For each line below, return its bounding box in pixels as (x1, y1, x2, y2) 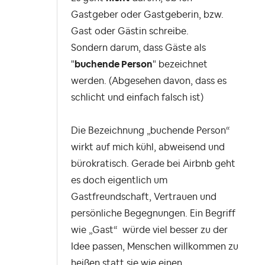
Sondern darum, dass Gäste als (71, 43, 206, 53)
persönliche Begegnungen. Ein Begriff (71, 209, 235, 219)
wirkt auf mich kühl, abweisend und (71, 143, 225, 153)
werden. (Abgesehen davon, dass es (71, 76, 227, 86)
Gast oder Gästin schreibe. (71, 27, 189, 37)
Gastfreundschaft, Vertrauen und (71, 192, 216, 202)
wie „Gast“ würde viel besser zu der (71, 225, 228, 235)
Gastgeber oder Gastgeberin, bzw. (71, 10, 224, 20)
